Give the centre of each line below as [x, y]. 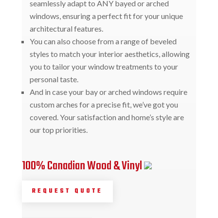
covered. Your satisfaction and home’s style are [107, 117]
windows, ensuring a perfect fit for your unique [106, 16]
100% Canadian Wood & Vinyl [83, 166]
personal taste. [54, 79]
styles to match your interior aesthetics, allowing [109, 54]
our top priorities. [58, 130]
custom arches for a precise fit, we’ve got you [104, 105]
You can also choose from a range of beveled [103, 41]
